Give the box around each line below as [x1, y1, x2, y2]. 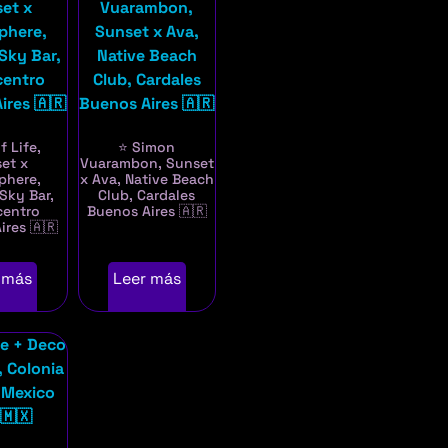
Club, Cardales [98, 186, 196, 205]
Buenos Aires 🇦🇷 [86, 202, 207, 221]
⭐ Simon [118, 138, 176, 157]
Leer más [112, 268, 181, 290]
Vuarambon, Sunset [79, 154, 214, 173]
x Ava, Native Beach [79, 170, 214, 189]
